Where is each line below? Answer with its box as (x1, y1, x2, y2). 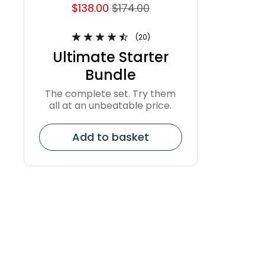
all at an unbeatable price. (49, 98, 172, 112)
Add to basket (72, 129, 149, 144)
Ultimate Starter (52, 47, 169, 67)
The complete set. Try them (45, 86, 176, 101)
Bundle (85, 65, 136, 85)
